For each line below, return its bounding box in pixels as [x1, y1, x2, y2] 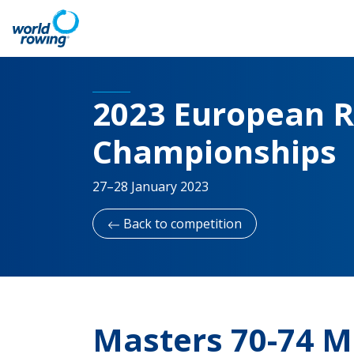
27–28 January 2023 [92, 178, 209, 195]
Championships [92, 130, 337, 173]
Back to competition [120, 215, 242, 232]
